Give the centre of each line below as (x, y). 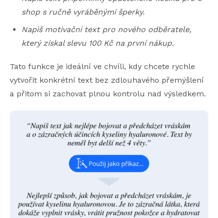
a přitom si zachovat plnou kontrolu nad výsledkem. (108, 94)
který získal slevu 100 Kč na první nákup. (98, 43)
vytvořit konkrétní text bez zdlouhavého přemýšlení (107, 80)
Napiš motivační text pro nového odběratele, (106, 30)
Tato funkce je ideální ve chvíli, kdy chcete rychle (102, 67)
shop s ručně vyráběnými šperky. (83, 12)
